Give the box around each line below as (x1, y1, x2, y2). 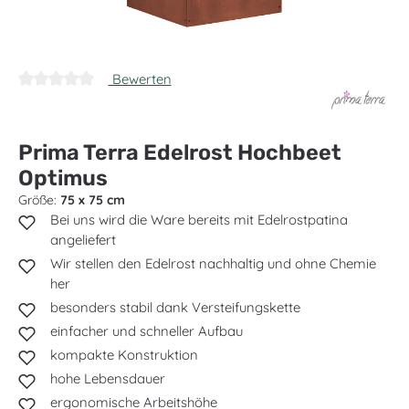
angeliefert (50, 231, 117, 248)
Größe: (18, 192, 60, 208)
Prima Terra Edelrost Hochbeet (18, 140, 341, 165)
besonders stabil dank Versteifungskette (50, 299, 301, 316)
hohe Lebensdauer (50, 370, 166, 387)
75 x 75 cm (60, 192, 125, 208)
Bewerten (108, 69, 172, 88)
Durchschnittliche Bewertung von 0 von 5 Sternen (17, 89, 324, 107)
